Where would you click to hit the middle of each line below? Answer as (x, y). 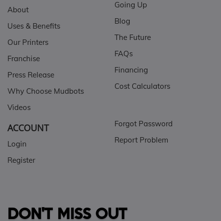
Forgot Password (143, 124)
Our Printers (28, 42)
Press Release (31, 75)
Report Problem (141, 140)
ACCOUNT (28, 128)
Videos (19, 108)
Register (21, 160)
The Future (132, 37)
